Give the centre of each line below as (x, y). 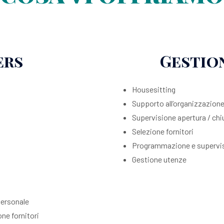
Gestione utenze (159, 159)
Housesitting (154, 89)
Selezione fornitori (163, 131)
